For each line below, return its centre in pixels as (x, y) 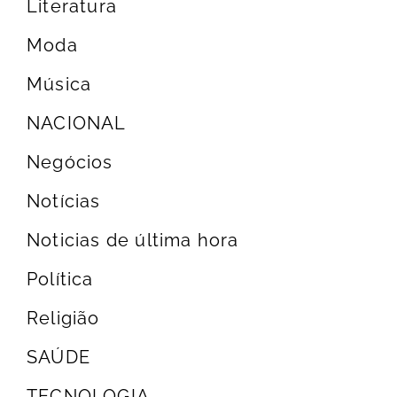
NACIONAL (77, 124)
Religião (63, 319)
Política (60, 280)
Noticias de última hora (133, 241)
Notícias (64, 202)
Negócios (70, 163)
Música (59, 85)
